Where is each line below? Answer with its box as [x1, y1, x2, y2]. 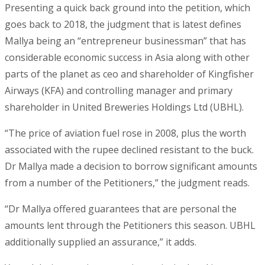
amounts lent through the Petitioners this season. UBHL [5, 219, 256, 232]
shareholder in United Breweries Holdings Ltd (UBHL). [5, 101, 244, 114]
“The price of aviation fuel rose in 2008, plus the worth [5, 127, 246, 140]
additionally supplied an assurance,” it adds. [5, 235, 196, 249]
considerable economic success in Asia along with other [5, 51, 250, 64]
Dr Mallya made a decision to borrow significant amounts [5, 160, 257, 173]
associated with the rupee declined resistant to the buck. [5, 143, 254, 157]
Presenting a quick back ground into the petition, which [5, 1, 250, 15]
